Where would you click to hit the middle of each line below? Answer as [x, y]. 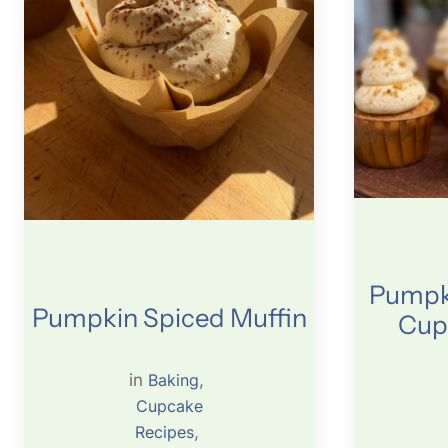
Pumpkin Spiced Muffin [169, 317]
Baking [173, 380]
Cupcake [169, 406]
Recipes [164, 432]
